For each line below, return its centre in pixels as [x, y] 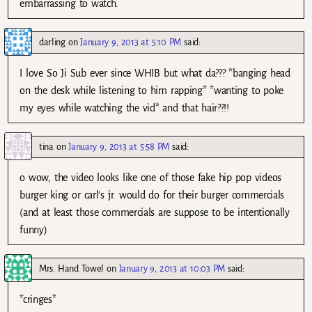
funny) [33, 230]
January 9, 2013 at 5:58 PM [119, 147]
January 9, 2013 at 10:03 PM [172, 269]
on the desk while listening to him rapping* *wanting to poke [152, 90]
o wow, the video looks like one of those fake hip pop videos [150, 178]
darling [52, 42]
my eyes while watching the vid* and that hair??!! [124, 108]
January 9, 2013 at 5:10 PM [131, 42]
